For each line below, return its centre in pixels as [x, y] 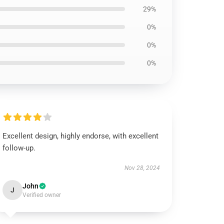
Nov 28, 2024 [142, 168]
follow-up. [19, 148]
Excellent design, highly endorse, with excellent [81, 136]
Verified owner [42, 195]
